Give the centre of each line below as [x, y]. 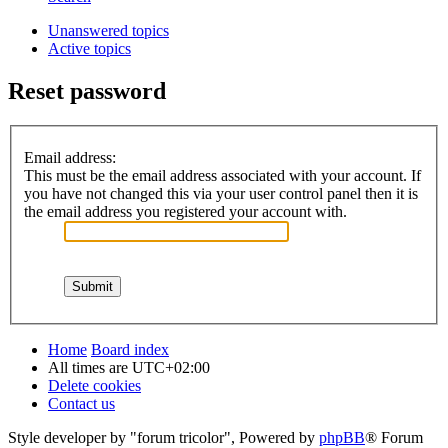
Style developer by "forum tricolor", [123, 437]
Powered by [279, 437]
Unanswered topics [108, 31]
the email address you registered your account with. [185, 211]
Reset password [87, 91]
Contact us [81, 403]
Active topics [89, 49]
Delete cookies [94, 385]
